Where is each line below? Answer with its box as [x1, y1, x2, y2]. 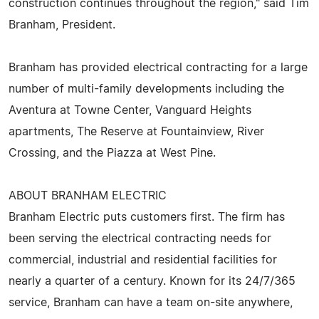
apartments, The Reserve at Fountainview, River [9, 125, 264, 137]
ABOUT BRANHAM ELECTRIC [9, 189, 167, 202]
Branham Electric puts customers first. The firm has [9, 211, 285, 223]
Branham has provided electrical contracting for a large [9, 61, 308, 73]
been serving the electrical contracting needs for [9, 232, 271, 244]
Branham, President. [9, 19, 115, 31]
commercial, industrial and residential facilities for [9, 253, 277, 266]
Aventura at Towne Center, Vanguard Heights [9, 104, 251, 116]
